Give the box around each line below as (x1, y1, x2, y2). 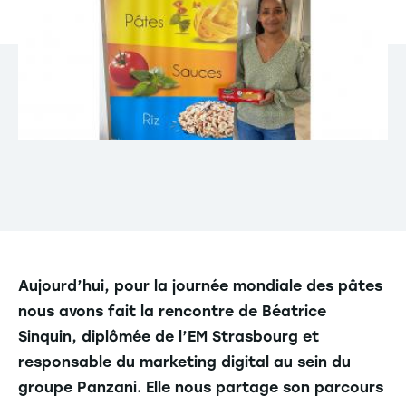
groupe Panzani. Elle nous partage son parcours (18, 378, 383, 396)
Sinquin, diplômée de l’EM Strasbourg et (18, 327, 319, 345)
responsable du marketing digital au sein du (18, 353, 351, 371)
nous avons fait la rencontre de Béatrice (18, 302, 326, 320)
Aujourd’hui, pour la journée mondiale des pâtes (18, 276, 382, 295)
